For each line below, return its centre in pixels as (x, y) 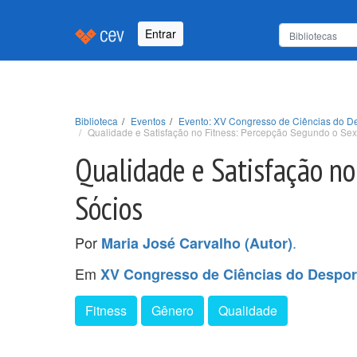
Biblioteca (96, 120)
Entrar (161, 34)
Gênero (173, 310)
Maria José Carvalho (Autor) (197, 243)
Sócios (109, 208)
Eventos (148, 120)
